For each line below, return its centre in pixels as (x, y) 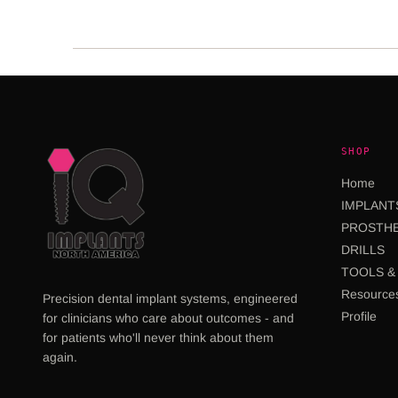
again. (60, 357)
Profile (359, 316)
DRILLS (363, 250)
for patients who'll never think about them (158, 337)
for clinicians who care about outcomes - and (168, 318)
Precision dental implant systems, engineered (170, 298)
